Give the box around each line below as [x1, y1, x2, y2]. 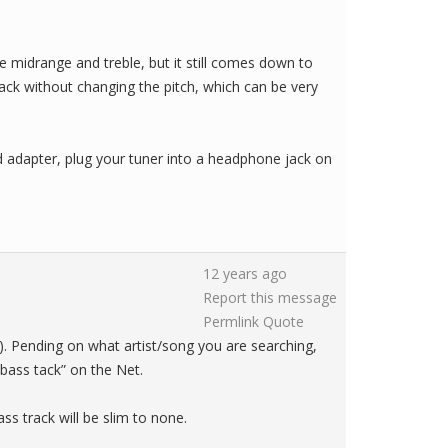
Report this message [203, 288, 337, 307]
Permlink [203, 312, 259, 331]
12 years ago [203, 264, 287, 283]
